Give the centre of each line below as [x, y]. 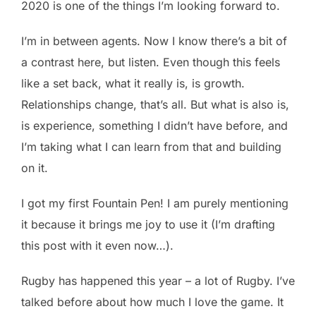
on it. [35, 168]
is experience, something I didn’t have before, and [154, 125]
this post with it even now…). [97, 245]
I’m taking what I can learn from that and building [151, 146]
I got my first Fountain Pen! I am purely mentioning [155, 203]
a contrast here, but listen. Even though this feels [151, 62]
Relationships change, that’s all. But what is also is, [155, 104]
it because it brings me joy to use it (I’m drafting [148, 224]
